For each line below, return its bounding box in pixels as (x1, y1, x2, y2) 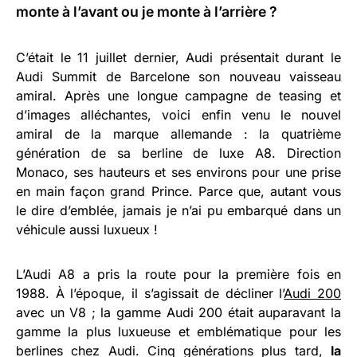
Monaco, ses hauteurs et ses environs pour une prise (16, 163, 341, 180)
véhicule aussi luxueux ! (16, 221, 158, 237)
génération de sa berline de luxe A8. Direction (16, 144, 341, 161)
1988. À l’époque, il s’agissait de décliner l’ (16, 284, 284, 301)
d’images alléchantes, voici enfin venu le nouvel (16, 106, 341, 123)
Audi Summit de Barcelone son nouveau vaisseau (16, 68, 341, 84)
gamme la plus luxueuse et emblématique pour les (16, 323, 341, 339)
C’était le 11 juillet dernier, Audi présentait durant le (16, 49, 341, 65)
